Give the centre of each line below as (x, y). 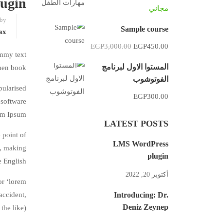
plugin (158, 156)
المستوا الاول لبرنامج (135, 67)
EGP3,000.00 (111, 46)
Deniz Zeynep (145, 207)
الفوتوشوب (151, 79)
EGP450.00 (151, 46)
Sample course (145, 29)
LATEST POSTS (136, 124)
